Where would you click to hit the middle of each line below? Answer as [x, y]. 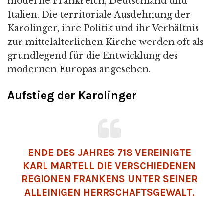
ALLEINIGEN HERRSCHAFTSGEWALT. [109, 192]
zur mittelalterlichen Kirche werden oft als [106, 42]
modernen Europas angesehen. [79, 69]
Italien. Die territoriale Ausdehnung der [99, 15]
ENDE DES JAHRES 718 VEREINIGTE [109, 153]
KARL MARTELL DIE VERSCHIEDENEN [109, 166]
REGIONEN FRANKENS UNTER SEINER [109, 179]
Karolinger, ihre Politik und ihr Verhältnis [103, 28]
